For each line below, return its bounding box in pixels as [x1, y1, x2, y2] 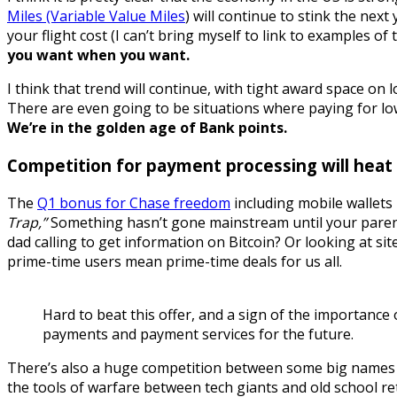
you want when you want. [7, 45, 190, 66]
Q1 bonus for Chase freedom [37, 192, 230, 213]
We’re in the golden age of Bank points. [7, 118, 287, 138]
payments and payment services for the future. [43, 323, 354, 344]
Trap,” [7, 212, 47, 232]
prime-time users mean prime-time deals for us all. [7, 251, 342, 271]
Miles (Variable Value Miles [7, 6, 185, 27]
